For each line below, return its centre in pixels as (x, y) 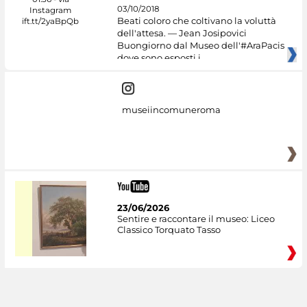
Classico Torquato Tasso (169, 230)
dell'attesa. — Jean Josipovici (182, 33)
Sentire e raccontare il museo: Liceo (196, 219)
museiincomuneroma (171, 109)
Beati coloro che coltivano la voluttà (196, 21)
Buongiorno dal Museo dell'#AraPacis (200, 46)
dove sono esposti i (159, 58)
